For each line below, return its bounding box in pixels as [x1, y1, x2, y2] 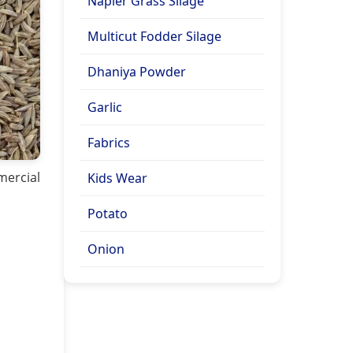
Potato [87, 205, 128, 222]
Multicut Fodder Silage [87, 28, 221, 45]
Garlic [87, 98, 122, 116]
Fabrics [87, 134, 130, 151]
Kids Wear [87, 169, 147, 187]
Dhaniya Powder [87, 63, 186, 80]
